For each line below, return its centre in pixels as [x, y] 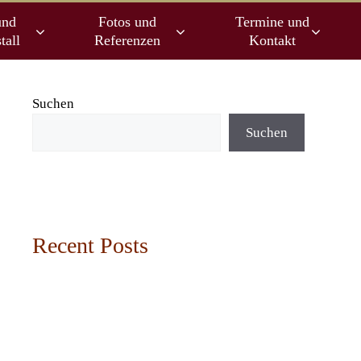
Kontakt [272, 40]
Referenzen [127, 40]
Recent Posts [90, 245]
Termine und [272, 22]
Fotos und [127, 22]
